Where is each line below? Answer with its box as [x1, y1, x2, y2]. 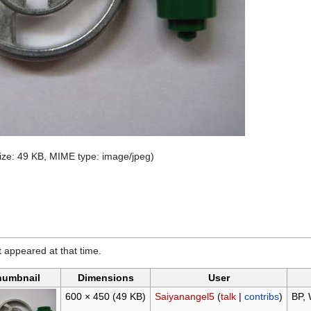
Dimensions [77, 272, 134, 284]
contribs [244, 291, 279, 303]
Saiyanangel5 [154, 291, 215, 303]
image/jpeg [102, 151, 151, 162]
